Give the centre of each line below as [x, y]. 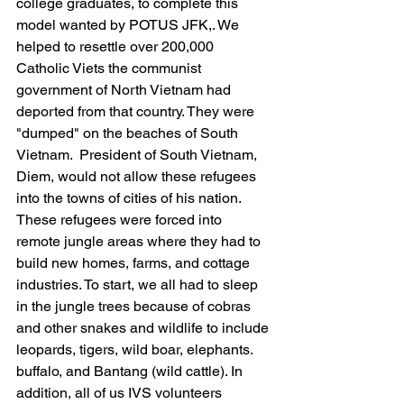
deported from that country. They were [137, 111]
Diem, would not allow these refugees [138, 176]
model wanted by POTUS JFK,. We [129, 25]
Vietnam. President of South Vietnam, [138, 155]
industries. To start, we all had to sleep [139, 285]
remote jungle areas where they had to [140, 241]
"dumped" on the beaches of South [129, 133]
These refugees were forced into [121, 220]
